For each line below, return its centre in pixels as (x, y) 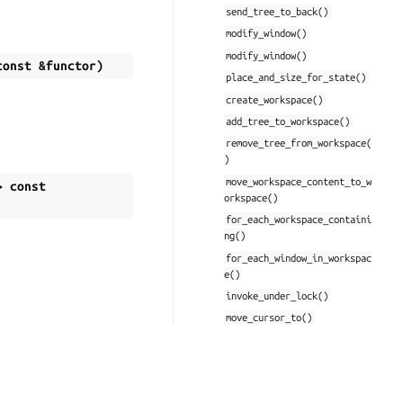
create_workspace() (275, 99)
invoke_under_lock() (278, 296)
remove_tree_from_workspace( (299, 143)
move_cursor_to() (269, 318)
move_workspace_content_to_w (299, 181)
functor (71, 66)
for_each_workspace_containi (299, 219)
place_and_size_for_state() (296, 77)
